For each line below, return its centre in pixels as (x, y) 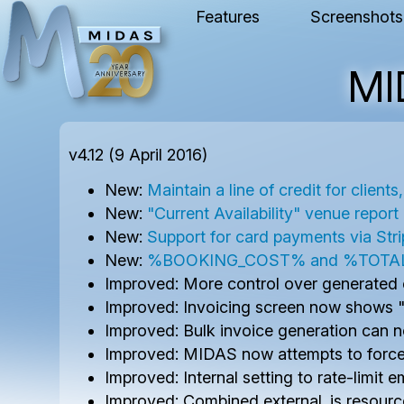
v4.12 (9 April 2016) (138, 155)
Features (228, 17)
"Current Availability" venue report (273, 213)
